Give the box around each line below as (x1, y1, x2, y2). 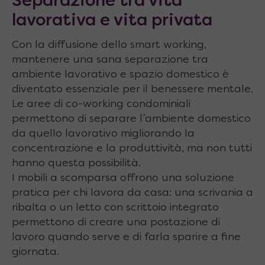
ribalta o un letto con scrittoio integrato (12, 202, 219, 213)
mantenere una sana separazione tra (12, 54, 208, 65)
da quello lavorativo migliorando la (12, 128, 195, 139)
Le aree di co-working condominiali (12, 99, 190, 109)
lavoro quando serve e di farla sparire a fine (12, 232, 241, 243)
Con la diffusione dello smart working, (12, 40, 206, 50)
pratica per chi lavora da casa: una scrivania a (12, 188, 253, 198)
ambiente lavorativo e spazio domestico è (12, 69, 229, 80)
